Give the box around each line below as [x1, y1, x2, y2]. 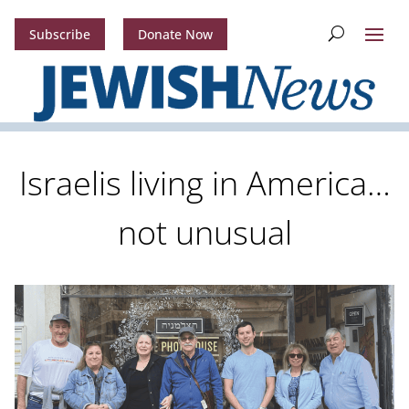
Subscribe [28, 26, 90, 44]
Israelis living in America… [18, 161, 391, 206]
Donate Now [137, 26, 213, 44]
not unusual [117, 210, 292, 256]
